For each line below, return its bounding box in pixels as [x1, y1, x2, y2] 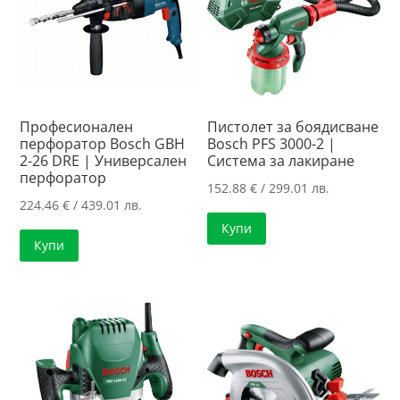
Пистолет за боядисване [207, 117, 379, 137]
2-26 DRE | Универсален [20, 151, 187, 171]
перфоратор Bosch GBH [20, 134, 186, 154]
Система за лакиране [207, 151, 355, 171]
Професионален [20, 117, 134, 137]
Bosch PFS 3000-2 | [207, 134, 337, 154]
